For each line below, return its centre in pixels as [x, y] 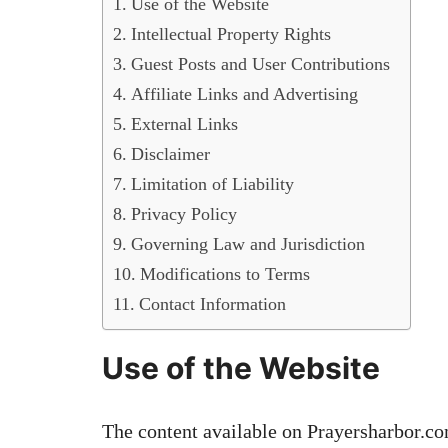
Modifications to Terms [224, 273]
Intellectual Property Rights [230, 33]
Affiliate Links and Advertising [244, 93]
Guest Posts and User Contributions [260, 63]
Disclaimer [170, 153]
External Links [184, 123]
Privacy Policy [183, 213]
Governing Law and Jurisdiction [247, 243]
